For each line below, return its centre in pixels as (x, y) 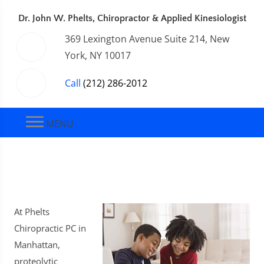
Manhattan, (37, 245)
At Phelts (32, 212)
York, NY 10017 (98, 55)
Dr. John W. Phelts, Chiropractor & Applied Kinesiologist (132, 18)
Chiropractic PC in (50, 228)
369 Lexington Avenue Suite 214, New (147, 39)
